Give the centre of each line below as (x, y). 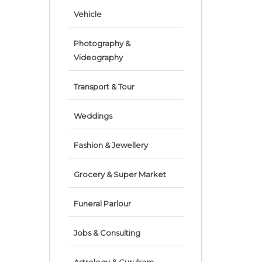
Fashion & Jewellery (111, 145)
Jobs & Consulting (107, 233)
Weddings (93, 116)
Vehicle (87, 14)
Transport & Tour (104, 87)
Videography (98, 57)
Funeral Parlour (102, 204)
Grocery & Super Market (120, 174)
